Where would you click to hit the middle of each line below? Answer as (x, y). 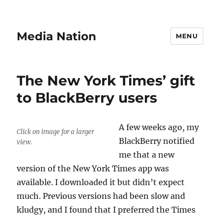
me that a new (147, 155)
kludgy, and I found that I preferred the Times (106, 210)
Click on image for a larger (55, 132)
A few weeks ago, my (159, 127)
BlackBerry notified (157, 141)
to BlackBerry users (87, 98)
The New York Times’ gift (106, 81)
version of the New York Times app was (93, 168)
